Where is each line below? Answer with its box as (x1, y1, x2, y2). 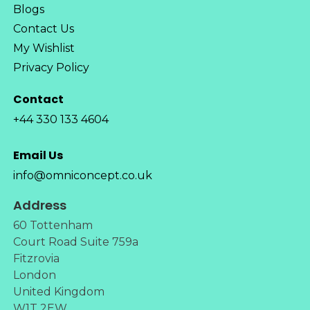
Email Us (12, 147, 63, 163)
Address (12, 196, 66, 214)
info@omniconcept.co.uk (12, 168, 152, 182)
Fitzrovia (12, 251, 60, 265)
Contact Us (12, 22, 74, 36)
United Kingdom (12, 284, 104, 298)
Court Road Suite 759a (12, 235, 138, 248)
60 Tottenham (12, 218, 93, 232)
